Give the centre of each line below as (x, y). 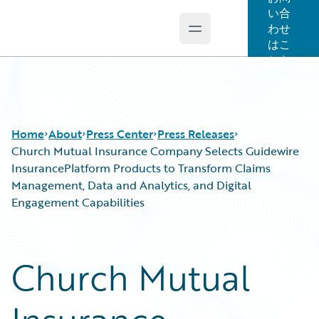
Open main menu (241, 36)
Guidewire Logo (69, 36)
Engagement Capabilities (78, 202)
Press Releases (196, 134)
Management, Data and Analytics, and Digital (131, 185)
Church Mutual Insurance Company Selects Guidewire (155, 151)
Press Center (120, 134)
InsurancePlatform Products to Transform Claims (141, 168)
